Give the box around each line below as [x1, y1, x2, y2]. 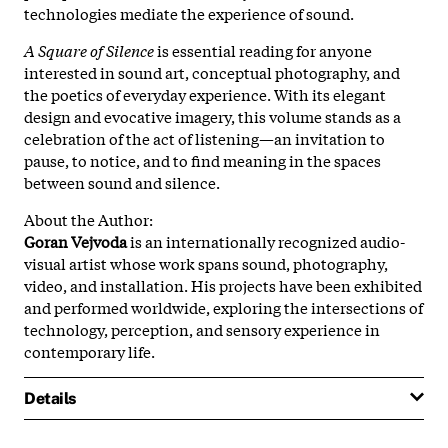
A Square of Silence [24, 38, 154, 61]
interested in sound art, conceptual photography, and [24, 60, 400, 83]
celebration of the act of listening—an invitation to [24, 126, 385, 149]
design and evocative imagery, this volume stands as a [24, 104, 401, 127]
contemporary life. [24, 339, 155, 362]
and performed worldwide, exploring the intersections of [24, 295, 423, 318]
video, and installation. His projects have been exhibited [24, 273, 422, 296]
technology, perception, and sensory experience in [24, 317, 380, 340]
